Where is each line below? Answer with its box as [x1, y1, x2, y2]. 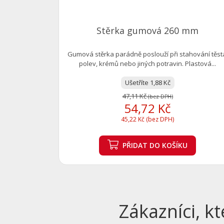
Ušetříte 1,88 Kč [124, 77, 170, 87]
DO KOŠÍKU [149, 140, 188, 150]
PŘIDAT [122, 140, 148, 150]
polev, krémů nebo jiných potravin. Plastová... [79, 58, 216, 68]
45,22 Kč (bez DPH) [121, 114, 174, 123]
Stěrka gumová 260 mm [96, 24, 199, 36]
